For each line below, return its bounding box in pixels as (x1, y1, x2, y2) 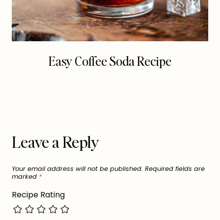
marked (12, 172, 39, 181)
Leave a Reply (12, 131, 99, 152)
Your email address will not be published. (12, 165, 143, 173)
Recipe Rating (12, 189, 65, 201)
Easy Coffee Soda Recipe (49, 53, 171, 69)
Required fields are (145, 165, 205, 173)
